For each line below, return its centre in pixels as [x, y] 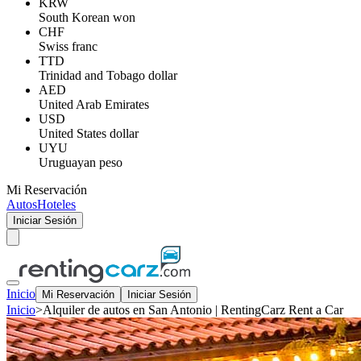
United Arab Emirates [94, 104]
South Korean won [87, 17]
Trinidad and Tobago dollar [108, 75]
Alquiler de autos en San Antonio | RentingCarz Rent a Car [193, 310]
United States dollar [89, 133]
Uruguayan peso [81, 162]
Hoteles [56, 204]
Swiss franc [68, 46]
